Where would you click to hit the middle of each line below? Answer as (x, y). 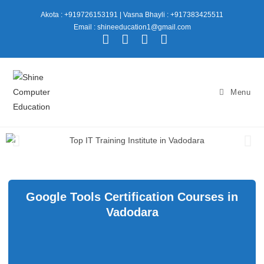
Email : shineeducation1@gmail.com (132, 27)
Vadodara (132, 212)
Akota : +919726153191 (79, 15)
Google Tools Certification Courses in (132, 197)
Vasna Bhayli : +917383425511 (173, 15)
